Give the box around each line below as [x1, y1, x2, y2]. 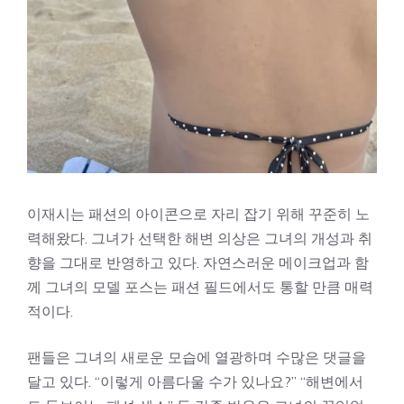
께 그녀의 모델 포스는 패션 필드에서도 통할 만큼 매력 [27, 277, 373, 296]
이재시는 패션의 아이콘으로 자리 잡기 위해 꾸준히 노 [27, 204, 370, 223]
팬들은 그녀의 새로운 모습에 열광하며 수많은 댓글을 [27, 347, 366, 366]
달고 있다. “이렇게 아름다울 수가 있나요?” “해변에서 [27, 372, 363, 390]
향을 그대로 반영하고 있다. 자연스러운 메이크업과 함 [27, 252, 369, 271]
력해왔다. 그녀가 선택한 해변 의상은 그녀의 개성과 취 [27, 228, 372, 247]
